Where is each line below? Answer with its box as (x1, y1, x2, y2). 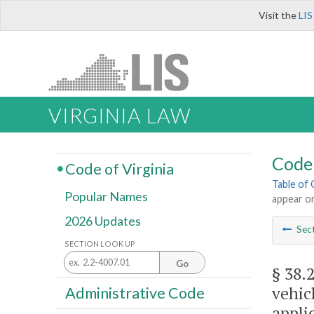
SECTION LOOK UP (64, 238, 135, 248)
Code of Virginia (64, 159, 174, 178)
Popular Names (64, 189, 148, 205)
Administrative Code (64, 283, 205, 302)
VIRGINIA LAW (48, 104, 191, 128)
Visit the (259, 9, 299, 21)
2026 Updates (64, 213, 141, 229)
